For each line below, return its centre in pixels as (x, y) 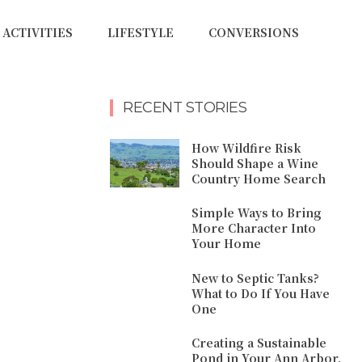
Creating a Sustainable (259, 343)
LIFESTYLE (140, 32)
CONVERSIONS (253, 32)
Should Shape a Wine (255, 163)
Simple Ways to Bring (257, 213)
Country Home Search (259, 178)
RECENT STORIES (185, 107)
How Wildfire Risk (247, 147)
